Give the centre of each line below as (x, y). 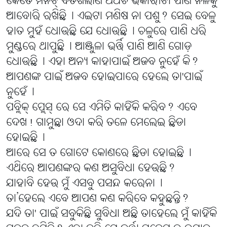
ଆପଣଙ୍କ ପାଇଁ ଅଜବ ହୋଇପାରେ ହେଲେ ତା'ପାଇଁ (104, 78)
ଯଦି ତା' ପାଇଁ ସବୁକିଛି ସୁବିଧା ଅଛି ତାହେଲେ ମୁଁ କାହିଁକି (111, 214)
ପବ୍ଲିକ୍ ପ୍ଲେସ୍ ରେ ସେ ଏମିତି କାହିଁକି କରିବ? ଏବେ (102, 108)
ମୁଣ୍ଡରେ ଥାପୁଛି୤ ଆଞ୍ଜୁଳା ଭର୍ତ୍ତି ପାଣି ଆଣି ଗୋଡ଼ (99, 47)
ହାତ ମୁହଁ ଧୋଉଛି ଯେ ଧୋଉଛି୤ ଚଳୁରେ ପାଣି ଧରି (106, 32)
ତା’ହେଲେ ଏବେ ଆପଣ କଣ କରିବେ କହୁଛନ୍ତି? (97, 199)
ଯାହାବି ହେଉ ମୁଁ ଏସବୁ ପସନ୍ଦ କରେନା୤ (84, 184)
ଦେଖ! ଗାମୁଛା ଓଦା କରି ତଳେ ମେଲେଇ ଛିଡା (96, 123)
